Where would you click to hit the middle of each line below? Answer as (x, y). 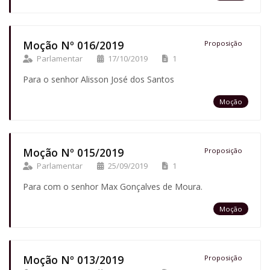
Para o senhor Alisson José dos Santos (98, 79)
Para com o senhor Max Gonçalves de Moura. (112, 186)
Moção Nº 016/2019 (73, 45)
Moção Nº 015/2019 (73, 152)
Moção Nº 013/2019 (73, 259)
